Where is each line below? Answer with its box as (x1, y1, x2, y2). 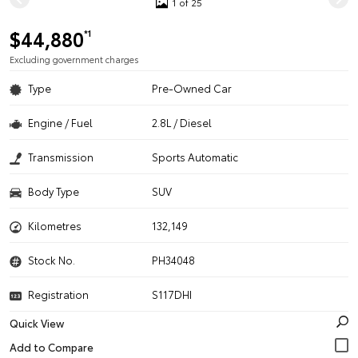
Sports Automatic (152, 149, 239, 164)
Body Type (28, 184, 79, 198)
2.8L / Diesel (152, 115, 213, 129)
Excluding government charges (10, 53, 139, 66)
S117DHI (152, 287, 193, 301)
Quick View (10, 316, 64, 330)
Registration (28, 287, 89, 301)
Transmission (28, 149, 93, 164)
